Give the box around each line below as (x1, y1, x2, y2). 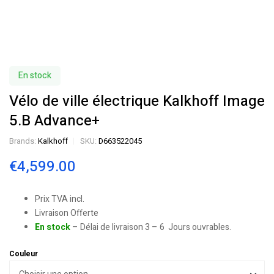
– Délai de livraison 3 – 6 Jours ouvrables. (72, 221, 231, 234)
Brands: (9, 135, 38, 147)
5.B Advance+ (9, 110, 100, 131)
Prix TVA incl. (35, 193, 84, 206)
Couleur (9, 248, 38, 259)
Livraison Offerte (35, 207, 98, 220)
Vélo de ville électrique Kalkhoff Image (9, 91, 265, 112)
